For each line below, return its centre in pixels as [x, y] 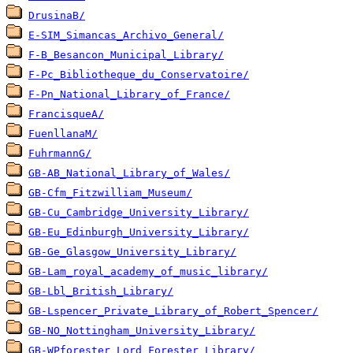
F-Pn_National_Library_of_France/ [129, 95]
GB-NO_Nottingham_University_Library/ [142, 331]
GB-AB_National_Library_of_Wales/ [129, 173]
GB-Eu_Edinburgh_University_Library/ [139, 232]
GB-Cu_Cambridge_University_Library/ [139, 213]
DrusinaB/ [57, 16]
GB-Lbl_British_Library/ [101, 292]
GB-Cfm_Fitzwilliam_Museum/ [110, 193]
